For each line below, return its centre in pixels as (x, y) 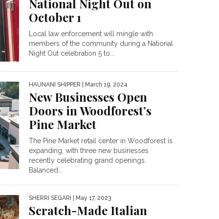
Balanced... (46, 170)
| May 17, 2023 (91, 198)
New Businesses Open (88, 97)
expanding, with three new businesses (89, 151)
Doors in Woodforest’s (90, 111)
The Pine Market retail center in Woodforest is (101, 141)
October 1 (55, 17)
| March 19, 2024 (104, 85)
